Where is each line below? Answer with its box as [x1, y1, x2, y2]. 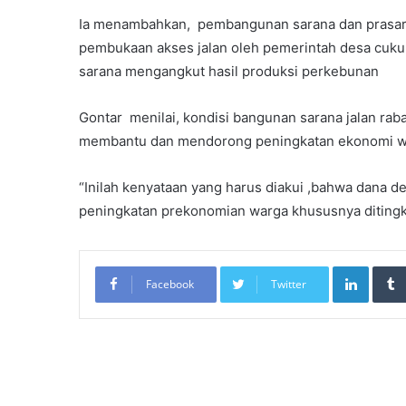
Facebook [146, 275, 194, 292]
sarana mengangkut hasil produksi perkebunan [79, 62, 379, 80]
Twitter [271, 275, 306, 292]
